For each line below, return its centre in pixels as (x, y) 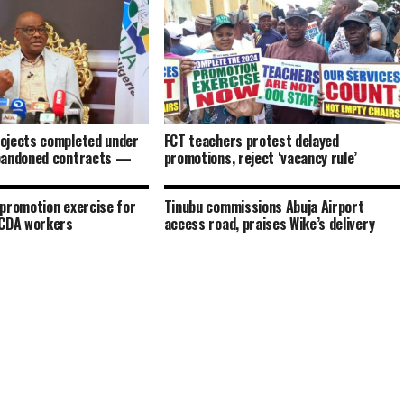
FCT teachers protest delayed (251, 141)
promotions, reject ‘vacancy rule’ (261, 158)
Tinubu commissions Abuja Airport (264, 207)
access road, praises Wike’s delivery (269, 224)
